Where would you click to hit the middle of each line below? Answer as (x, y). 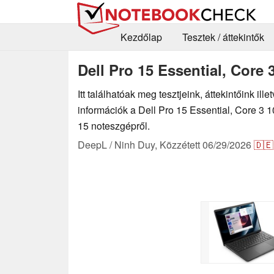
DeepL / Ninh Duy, (119, 144)
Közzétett (181, 144)
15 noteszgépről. (114, 125)
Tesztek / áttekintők (223, 37)
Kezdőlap (141, 37)
